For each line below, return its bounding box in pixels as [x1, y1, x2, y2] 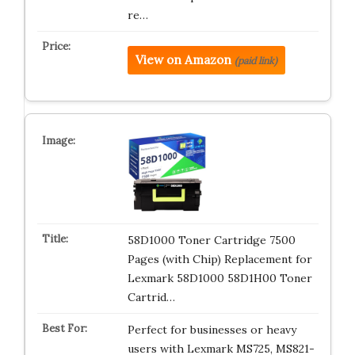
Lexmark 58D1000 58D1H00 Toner [127, 271, 312, 285]
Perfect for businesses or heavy [127, 323, 296, 337]
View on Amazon [135, 52, 231, 67]
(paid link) [234, 55, 277, 67]
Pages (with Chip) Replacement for [127, 252, 312, 266]
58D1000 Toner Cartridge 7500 [127, 233, 296, 247]
